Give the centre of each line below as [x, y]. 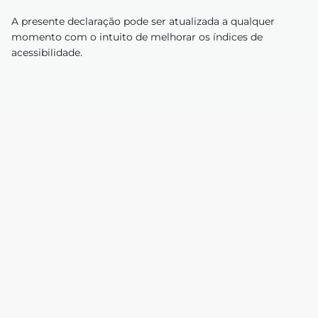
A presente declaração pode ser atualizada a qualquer [143, 21]
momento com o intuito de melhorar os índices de [137, 37]
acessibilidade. [47, 53]
